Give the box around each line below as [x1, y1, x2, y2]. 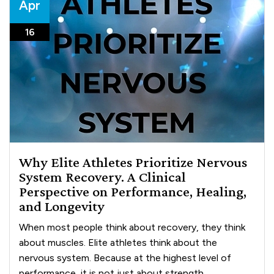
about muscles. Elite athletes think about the [19, 236, 218, 248]
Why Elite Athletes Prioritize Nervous [19, 153, 248, 170]
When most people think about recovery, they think [19, 221, 246, 233]
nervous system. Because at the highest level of [19, 251, 232, 264]
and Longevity [19, 197, 105, 214]
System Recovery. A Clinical [19, 168, 187, 185]
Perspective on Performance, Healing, [19, 182, 247, 199]
